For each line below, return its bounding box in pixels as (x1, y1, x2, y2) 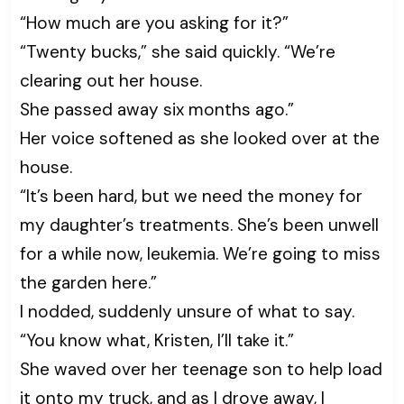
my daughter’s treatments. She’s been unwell (20, 214, 379, 237)
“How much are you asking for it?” (20, 12, 289, 35)
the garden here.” (20, 271, 157, 295)
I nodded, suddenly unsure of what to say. (20, 300, 354, 324)
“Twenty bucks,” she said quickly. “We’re (20, 41, 335, 64)
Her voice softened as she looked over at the (20, 127, 380, 151)
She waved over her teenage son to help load (20, 358, 382, 381)
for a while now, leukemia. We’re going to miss (20, 243, 381, 266)
